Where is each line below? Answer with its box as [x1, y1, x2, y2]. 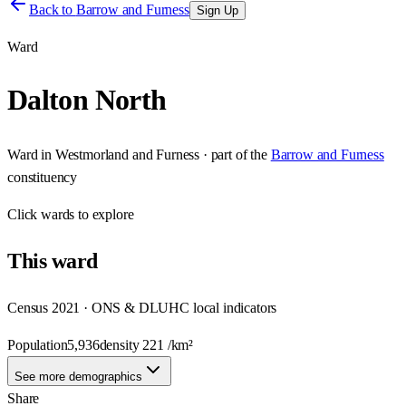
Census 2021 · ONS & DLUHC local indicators [7, 299, 277, 315]
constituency [7, 169, 78, 185]
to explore [74, 206, 134, 222]
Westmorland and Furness [54, 146, 200, 162]
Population [7, 336, 68, 353]
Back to [29, 2, 76, 17]
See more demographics [14, 369, 142, 383]
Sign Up [196, 4, 238, 17]
